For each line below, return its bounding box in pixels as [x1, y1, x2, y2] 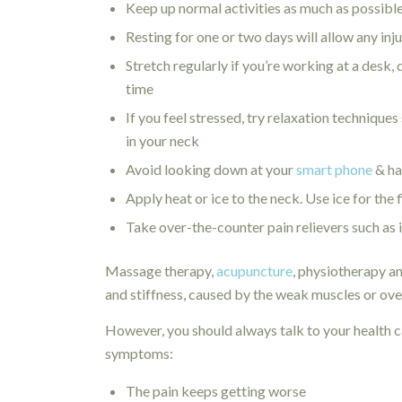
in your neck [126, 131, 200, 149]
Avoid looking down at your [126, 160, 297, 178]
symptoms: [105, 344, 174, 362]
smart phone [296, 160, 373, 178]
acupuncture [216, 261, 293, 279]
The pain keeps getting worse [126, 382, 307, 400]
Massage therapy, [105, 261, 217, 279]
